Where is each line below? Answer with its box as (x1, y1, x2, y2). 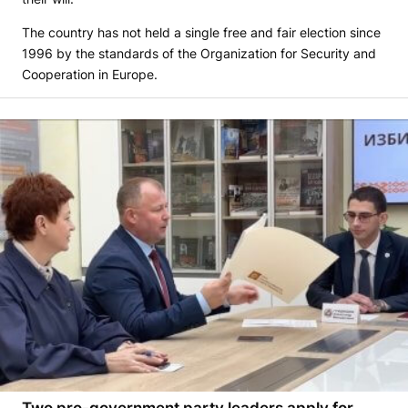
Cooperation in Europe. (22, 66, 158, 83)
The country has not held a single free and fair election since (22, 25, 381, 41)
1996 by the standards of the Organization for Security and (22, 46, 376, 62)
